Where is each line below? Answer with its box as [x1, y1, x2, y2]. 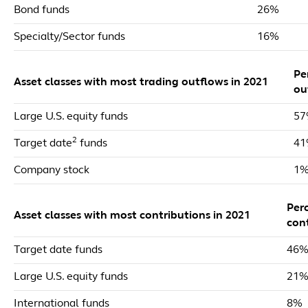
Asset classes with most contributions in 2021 [14, 210, 250, 221]
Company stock [14, 165, 89, 176]
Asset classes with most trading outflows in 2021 [14, 77, 268, 88]
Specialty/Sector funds [14, 32, 125, 43]
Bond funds [14, 5, 69, 16]
